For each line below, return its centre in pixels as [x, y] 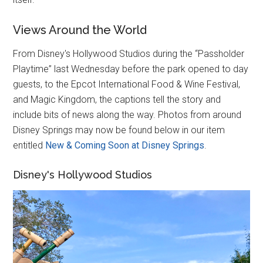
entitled [29, 146]
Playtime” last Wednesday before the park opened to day [131, 69]
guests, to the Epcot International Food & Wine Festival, [127, 85]
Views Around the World [80, 30]
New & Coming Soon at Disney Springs [125, 146]
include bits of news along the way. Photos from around [127, 115]
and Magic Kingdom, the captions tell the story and [117, 100]
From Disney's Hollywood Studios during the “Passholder [129, 54]
